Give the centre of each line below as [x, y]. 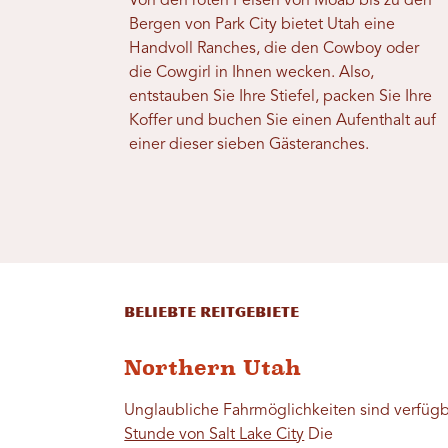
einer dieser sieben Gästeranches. [249, 144]
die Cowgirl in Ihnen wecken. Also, [252, 72]
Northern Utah [213, 367]
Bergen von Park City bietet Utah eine [262, 24]
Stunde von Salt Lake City [214, 434]
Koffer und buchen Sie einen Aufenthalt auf [283, 120]
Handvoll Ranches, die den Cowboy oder [274, 48]
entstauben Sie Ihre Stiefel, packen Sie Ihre [281, 96]
